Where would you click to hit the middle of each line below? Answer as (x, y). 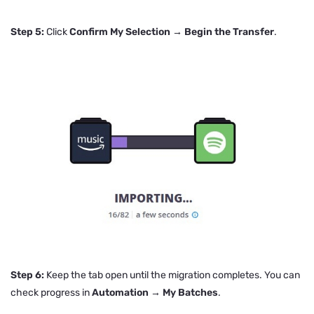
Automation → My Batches (155, 293)
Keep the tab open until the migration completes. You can (172, 275)
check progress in (51, 293)
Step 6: (27, 275)
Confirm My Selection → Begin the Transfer (172, 32)
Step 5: (27, 32)
